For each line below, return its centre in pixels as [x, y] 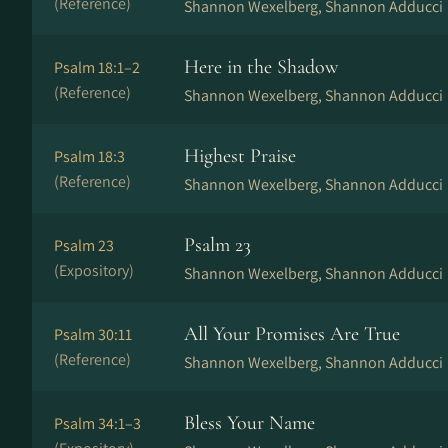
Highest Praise [240, 156]
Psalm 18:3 [89, 156]
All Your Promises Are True [292, 334]
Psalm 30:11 [93, 334]
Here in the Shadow [261, 67]
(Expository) [94, 270]
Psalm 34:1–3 [97, 423]
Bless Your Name [249, 423]
